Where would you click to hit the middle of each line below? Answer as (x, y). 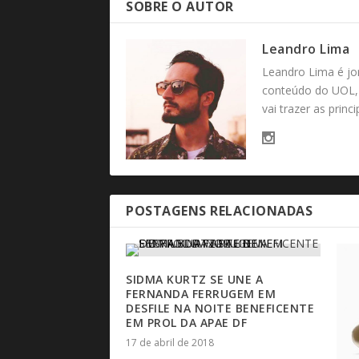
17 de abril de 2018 (170, 343)
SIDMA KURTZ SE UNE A (194, 280)
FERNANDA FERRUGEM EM (201, 294)
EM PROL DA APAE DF (186, 323)
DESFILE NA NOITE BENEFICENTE (220, 309)
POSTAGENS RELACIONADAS (219, 211)
